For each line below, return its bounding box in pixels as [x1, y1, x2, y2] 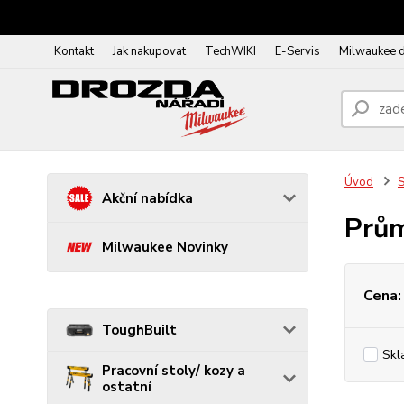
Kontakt [54, 43, 94, 60]
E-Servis [275, 43, 320, 60]
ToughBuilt [102, 320, 177, 339]
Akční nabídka [102, 188, 193, 207]
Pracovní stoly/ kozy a [102, 362, 245, 381]
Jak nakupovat [113, 43, 186, 60]
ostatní [102, 378, 151, 397]
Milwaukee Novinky [102, 237, 228, 256]
